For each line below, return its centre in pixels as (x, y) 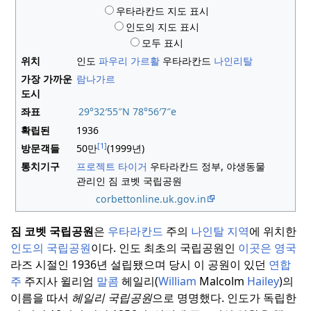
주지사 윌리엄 (59, 281)
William (177, 281)
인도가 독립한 (260, 298)
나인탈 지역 (220, 232)
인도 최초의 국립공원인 (177, 248)
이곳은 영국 (267, 248)
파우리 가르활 (129, 61)
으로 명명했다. (188, 298)
